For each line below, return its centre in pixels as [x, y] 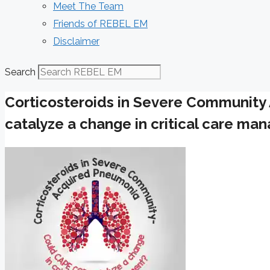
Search [20, 72]
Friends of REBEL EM [100, 24]
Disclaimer [76, 41]
